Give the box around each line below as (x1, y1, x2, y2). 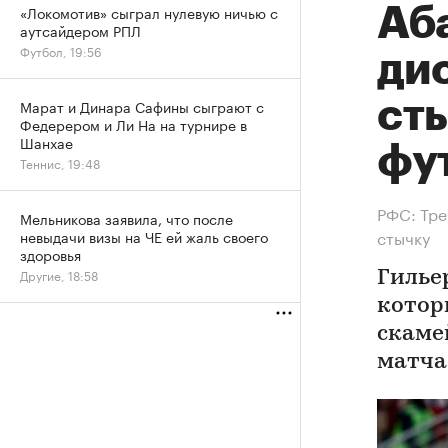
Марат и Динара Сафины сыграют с (20, 95, 264, 117)
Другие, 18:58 (20, 265, 98, 284)
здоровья (20, 243, 81, 265)
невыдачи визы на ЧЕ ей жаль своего (20, 225, 268, 247)
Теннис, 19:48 (20, 153, 100, 172)
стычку (377, 224, 430, 249)
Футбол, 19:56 (20, 41, 102, 60)
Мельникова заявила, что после (20, 207, 233, 229)
